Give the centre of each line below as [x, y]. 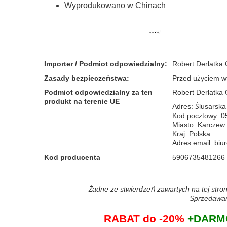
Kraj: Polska [191, 134]
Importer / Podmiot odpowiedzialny [104, 64]
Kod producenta [72, 157]
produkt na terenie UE [82, 101]
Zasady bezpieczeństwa [85, 78]
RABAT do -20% [144, 218]
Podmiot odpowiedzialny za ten [98, 92]
